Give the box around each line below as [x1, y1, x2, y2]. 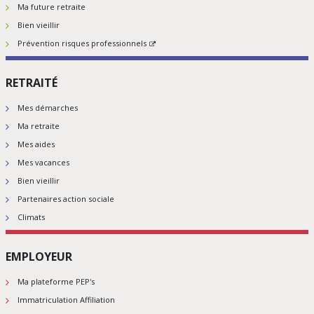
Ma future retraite [18, 1, 86, 13]
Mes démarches [18, 102, 78, 114]
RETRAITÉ [6, 75, 57, 91]
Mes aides [18, 139, 55, 150]
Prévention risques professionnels [18, 38, 146, 49]
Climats [18, 212, 45, 223]
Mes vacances [18, 157, 69, 168]
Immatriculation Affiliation [18, 294, 115, 306]
